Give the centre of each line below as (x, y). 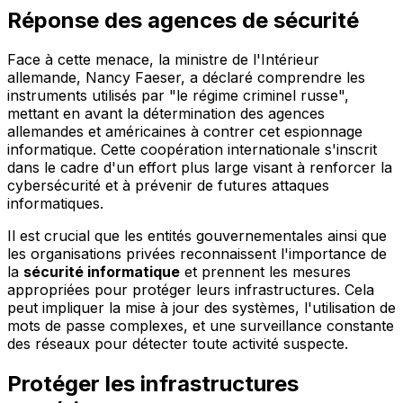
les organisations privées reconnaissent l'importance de (197, 254)
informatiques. (55, 204)
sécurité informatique (102, 272)
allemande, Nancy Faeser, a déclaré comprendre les (186, 78)
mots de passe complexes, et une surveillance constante (201, 326)
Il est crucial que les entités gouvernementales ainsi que (197, 236)
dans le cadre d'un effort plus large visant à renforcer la (200, 168)
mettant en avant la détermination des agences (166, 114)
